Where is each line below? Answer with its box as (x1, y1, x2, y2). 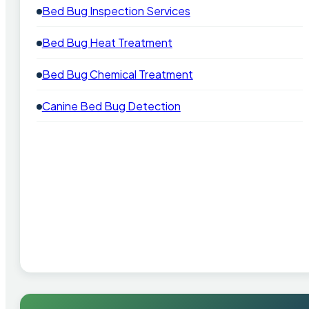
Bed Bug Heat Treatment (41, 34, 172, 50)
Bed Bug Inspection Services (41, 3, 190, 18)
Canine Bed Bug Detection (41, 98, 181, 113)
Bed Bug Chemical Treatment (41, 66, 193, 81)
